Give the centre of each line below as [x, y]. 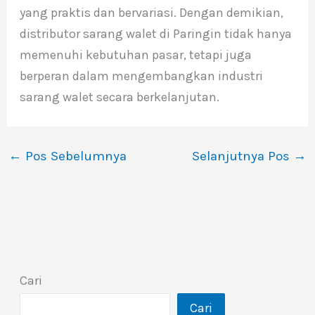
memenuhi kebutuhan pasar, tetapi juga [135, 54]
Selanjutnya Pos [243, 156]
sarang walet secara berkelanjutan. [119, 97]
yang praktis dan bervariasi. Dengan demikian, [151, 12]
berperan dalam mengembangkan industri [141, 76]
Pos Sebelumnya [74, 156]
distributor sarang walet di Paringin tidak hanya [155, 33]
